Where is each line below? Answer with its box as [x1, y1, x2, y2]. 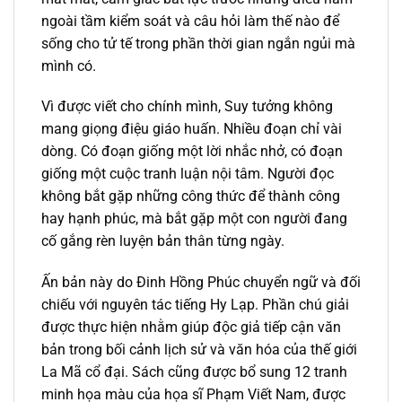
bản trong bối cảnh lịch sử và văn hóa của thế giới [41, 341, 357, 359]
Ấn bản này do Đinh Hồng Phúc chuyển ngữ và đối [41, 274, 361, 292]
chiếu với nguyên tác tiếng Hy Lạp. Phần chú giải [41, 296, 349, 314]
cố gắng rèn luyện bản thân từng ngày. [41, 232, 284, 250]
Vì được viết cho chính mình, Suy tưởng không [41, 98, 333, 116]
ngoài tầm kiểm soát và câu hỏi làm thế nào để [41, 12, 339, 30]
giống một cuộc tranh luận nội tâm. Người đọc [41, 165, 334, 183]
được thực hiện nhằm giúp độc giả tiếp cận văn [41, 319, 341, 336]
